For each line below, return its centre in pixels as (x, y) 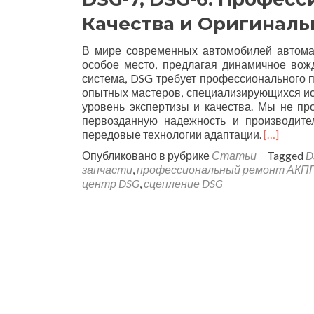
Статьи (234, 155)
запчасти (107, 169)
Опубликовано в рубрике (147, 155)
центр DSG (111, 183)
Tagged (286, 155)
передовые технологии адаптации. (173, 134)
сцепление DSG (183, 183)
